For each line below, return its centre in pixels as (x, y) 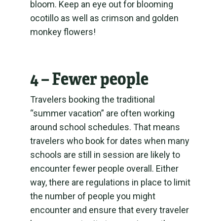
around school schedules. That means (105, 127)
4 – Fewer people (89, 79)
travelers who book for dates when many (110, 141)
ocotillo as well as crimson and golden (104, 18)
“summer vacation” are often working (102, 113)
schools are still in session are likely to (105, 155)
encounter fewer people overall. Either (104, 168)
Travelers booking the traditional (92, 99)
